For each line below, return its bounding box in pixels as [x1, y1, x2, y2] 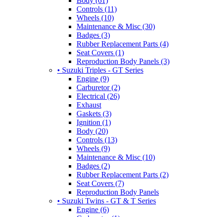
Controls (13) [77, 135, 117, 144]
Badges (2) [77, 161, 110, 170]
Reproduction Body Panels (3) [77, 57, 170, 65]
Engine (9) [77, 74, 109, 83]
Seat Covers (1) [77, 48, 124, 57]
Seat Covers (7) [77, 179, 124, 187]
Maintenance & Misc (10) [77, 153, 155, 161]
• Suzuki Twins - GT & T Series [57, 196, 156, 205]
